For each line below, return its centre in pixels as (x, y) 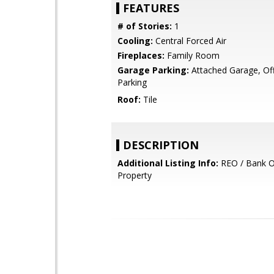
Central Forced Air (190, 41)
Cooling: (135, 41)
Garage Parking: (153, 70)
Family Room (192, 55)
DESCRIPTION (161, 145)
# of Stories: (145, 26)
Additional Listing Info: (168, 163)
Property (135, 175)
